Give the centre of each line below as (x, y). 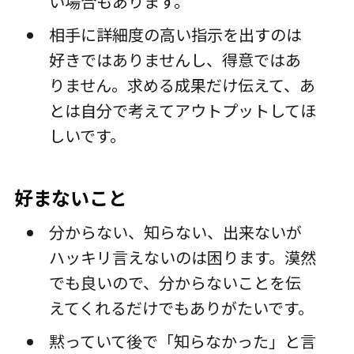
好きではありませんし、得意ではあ (175, 60)
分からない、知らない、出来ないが (175, 232)
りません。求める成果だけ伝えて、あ (182, 85)
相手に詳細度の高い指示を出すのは (175, 35)
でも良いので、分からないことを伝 (175, 283)
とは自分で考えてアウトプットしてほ (182, 111)
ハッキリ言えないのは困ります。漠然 (182, 258)
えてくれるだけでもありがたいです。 (181, 308)
